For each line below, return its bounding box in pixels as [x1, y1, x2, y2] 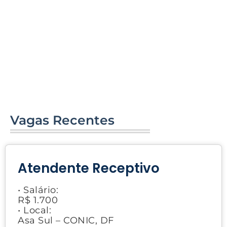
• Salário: [18, 184, 58, 196]
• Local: [18, 204, 51, 216]
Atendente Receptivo [18, 159, 160, 177]
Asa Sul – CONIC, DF [18, 214, 114, 226]
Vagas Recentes [10, 112, 115, 128]
